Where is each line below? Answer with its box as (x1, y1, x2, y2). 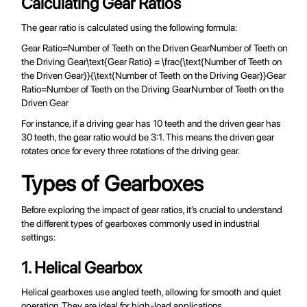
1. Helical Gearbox (21, 258, 143, 278)
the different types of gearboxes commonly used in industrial (21, 218, 260, 230)
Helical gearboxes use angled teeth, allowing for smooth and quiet (21, 286, 282, 298)
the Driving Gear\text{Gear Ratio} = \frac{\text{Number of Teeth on (21, 56, 282, 68)
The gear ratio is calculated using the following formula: (21, 22, 238, 34)
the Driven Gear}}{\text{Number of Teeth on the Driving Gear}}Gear (21, 70, 286, 82)
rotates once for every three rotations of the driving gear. (21, 145, 241, 157)
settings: (21, 232, 56, 243)
